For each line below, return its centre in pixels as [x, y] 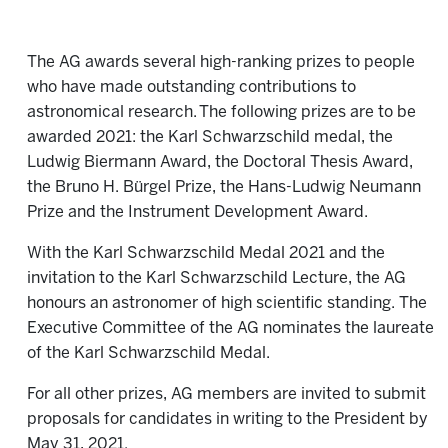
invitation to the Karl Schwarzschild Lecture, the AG [216, 278]
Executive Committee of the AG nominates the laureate [230, 328]
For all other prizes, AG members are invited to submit [226, 394]
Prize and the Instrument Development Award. [197, 212]
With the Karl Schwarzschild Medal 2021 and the [206, 253]
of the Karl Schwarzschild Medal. [149, 353]
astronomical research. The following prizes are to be [221, 112]
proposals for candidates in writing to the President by [227, 419]
